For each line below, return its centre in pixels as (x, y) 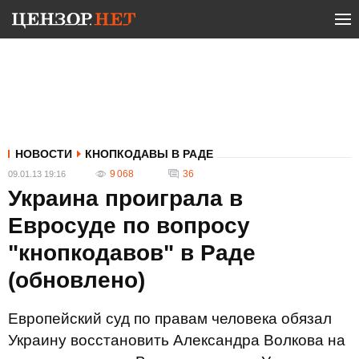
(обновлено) (77, 280)
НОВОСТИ (44, 154)
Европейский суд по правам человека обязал (170, 319)
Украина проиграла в (125, 198)
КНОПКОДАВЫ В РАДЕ (149, 154)
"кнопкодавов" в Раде (132, 253)
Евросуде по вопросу (129, 226)
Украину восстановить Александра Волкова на (177, 340)
